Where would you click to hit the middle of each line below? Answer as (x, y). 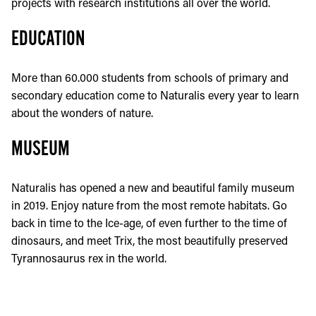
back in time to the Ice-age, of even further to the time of (149, 223)
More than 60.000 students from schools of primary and (150, 77)
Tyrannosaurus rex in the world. (89, 258)
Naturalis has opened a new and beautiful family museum (153, 187)
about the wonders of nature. (82, 113)
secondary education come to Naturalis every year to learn (155, 95)
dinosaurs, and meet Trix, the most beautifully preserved (150, 240)
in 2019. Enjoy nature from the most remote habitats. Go (149, 205)
